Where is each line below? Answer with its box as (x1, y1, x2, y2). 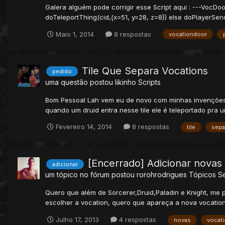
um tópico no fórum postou (45, 170, 137, 179)
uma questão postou (45, 77, 115, 86)
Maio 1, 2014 (56, 30, 94, 38)
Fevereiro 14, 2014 (56, 123, 112, 131)
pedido (52, 68, 72, 75)
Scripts (138, 77, 161, 86)
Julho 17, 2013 (56, 215, 99, 224)
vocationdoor (169, 31, 207, 38)
